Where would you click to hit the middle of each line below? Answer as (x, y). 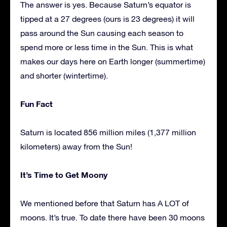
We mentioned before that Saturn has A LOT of (105, 203)
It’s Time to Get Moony (64, 174)
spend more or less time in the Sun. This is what (107, 47)
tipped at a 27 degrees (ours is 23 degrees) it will (107, 18)
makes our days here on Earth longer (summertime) (113, 61)
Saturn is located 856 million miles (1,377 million (108, 132)
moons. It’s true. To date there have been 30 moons (112, 217)
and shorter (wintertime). (64, 75)
